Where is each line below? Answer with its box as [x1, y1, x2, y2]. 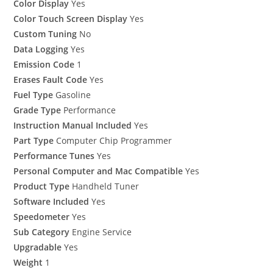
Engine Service [69, 226, 132, 238]
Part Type [13, 135, 54, 146]
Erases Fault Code [13, 74, 88, 85]
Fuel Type [13, 89, 54, 101]
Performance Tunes [13, 150, 95, 161]
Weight [13, 257, 43, 268]
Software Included [13, 196, 90, 207]
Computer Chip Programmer [54, 135, 172, 146]
